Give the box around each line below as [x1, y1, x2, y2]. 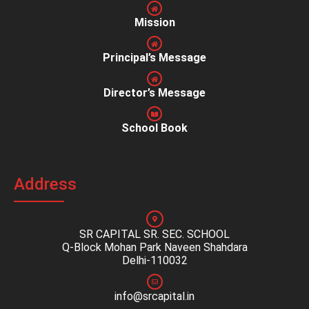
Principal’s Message [103, 51, 206, 65]
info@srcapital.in [114, 290, 195, 303]
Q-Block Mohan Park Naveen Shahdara [61, 241, 248, 255]
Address [14, 175, 77, 195]
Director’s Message [103, 86, 206, 100]
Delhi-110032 [121, 254, 188, 268]
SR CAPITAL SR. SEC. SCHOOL [79, 228, 230, 241]
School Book [121, 121, 188, 135]
